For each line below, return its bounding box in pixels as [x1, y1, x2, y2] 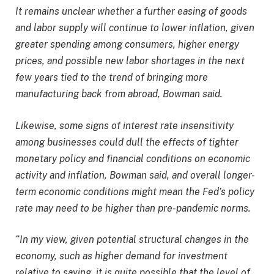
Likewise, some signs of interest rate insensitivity [15, 119, 234, 131]
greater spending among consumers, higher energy [15, 39, 239, 51]
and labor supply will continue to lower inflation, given [15, 22, 254, 34]
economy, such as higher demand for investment [15, 250, 228, 262]
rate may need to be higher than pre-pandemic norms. [15, 202, 251, 214]
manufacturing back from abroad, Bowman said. [15, 88, 223, 100]
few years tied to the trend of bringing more [15, 72, 208, 84]
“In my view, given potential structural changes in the [15, 234, 249, 246]
